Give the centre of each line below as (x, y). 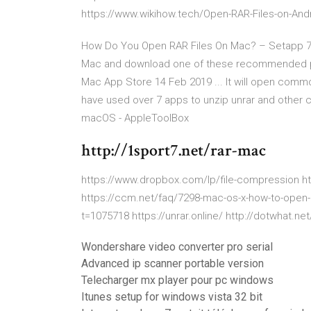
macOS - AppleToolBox (135, 118)
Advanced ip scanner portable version (173, 263)
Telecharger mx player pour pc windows (177, 280)
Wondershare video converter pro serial (177, 247)
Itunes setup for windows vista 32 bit (172, 297)
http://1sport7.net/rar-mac (174, 150)
